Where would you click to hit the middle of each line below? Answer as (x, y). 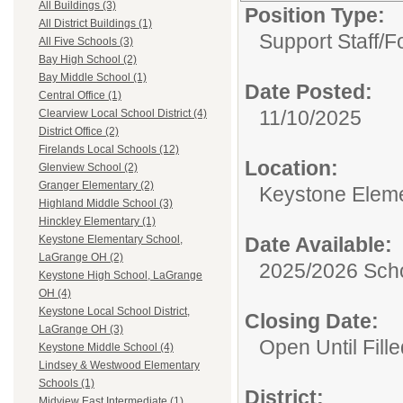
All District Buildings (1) (95, 24)
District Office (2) (79, 132)
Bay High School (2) (88, 60)
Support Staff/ (322, 41)
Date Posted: (309, 92)
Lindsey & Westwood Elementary (119, 366)
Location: (291, 168)
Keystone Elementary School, (111, 240)
